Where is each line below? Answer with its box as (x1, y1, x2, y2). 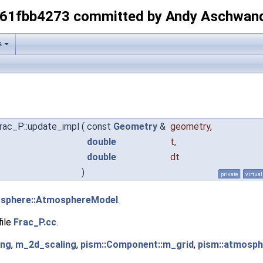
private (221, 170, 238, 177)
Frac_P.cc (14, 216, 56, 228)
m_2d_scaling (15, 238, 76, 250)
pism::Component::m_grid (80, 238, 194, 250)
